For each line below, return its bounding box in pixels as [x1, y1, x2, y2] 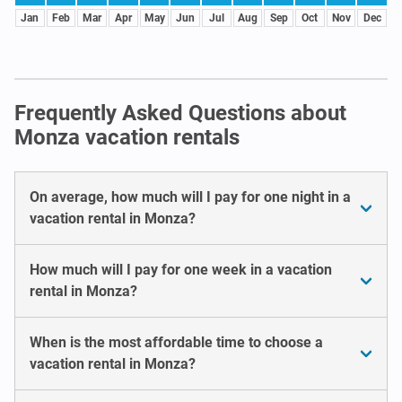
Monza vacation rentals [14, 124, 240, 150]
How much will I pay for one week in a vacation [30, 260, 332, 278]
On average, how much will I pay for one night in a [30, 188, 351, 205]
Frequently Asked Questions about [14, 100, 346, 126]
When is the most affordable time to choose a [30, 333, 323, 351]
